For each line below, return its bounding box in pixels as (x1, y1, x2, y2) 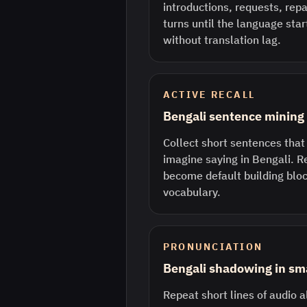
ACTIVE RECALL (163, 88, 256, 101)
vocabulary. (163, 185, 221, 199)
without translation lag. (163, 33, 281, 47)
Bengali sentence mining (163, 108, 304, 124)
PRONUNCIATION (163, 241, 263, 253)
